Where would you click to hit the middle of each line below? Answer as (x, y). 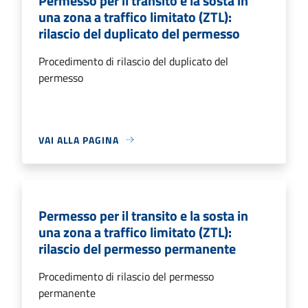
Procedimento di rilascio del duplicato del (133, 61)
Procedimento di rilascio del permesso (126, 276)
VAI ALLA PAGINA (79, 140)
